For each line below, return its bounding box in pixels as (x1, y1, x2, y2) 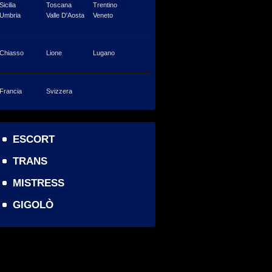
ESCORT (13, 132, 55, 145)
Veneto (91, 11, 113, 19)
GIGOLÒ (13, 198, 53, 211)
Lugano (91, 49, 115, 57)
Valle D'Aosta (44, 11, 84, 19)
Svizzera (44, 87, 72, 95)
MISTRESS (13, 176, 64, 189)
